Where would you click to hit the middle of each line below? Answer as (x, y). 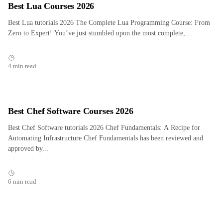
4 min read (22, 66)
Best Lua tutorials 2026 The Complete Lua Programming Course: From (109, 23)
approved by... (28, 149)
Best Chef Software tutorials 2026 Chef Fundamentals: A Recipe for (104, 128)
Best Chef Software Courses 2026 (71, 111)
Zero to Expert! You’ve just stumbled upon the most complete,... (100, 33)
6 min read (22, 182)
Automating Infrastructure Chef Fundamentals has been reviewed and (106, 138)
